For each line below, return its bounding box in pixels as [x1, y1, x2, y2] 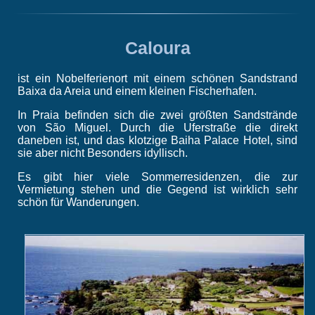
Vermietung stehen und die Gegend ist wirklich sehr [18, 184, 297, 196]
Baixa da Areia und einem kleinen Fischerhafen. [18, 85, 257, 98]
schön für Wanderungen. [18, 196, 139, 209]
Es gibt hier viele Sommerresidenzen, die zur [18, 171, 297, 184]
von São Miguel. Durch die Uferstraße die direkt [18, 122, 297, 134]
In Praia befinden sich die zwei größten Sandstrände [18, 109, 297, 122]
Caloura [124, 37, 191, 58]
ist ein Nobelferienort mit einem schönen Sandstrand [18, 72, 297, 85]
